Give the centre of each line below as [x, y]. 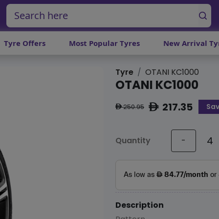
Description [140, 205]
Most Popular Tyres [104, 43]
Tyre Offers [25, 43]
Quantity [133, 141]
